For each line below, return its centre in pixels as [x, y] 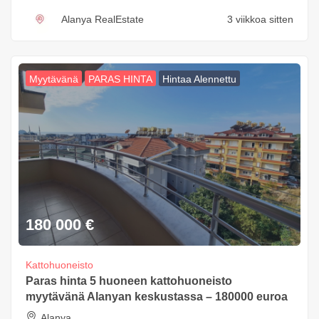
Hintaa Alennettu [199, 79]
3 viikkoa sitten [260, 20]
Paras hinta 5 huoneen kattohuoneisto [129, 281]
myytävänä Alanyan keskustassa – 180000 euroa [157, 297]
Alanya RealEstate [103, 20]
